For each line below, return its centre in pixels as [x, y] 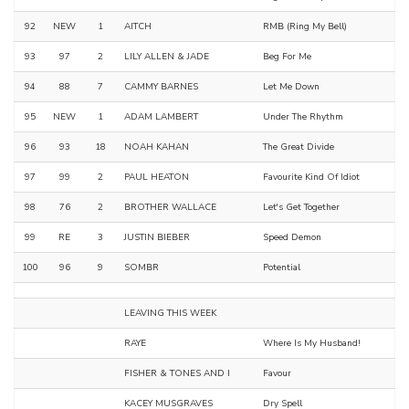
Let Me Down [291, 87]
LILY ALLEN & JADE [167, 57]
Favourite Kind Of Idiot [311, 178]
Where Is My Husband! [312, 344]
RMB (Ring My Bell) [305, 27]
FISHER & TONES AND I [177, 374]
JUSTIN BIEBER [157, 238]
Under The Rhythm [303, 117]
